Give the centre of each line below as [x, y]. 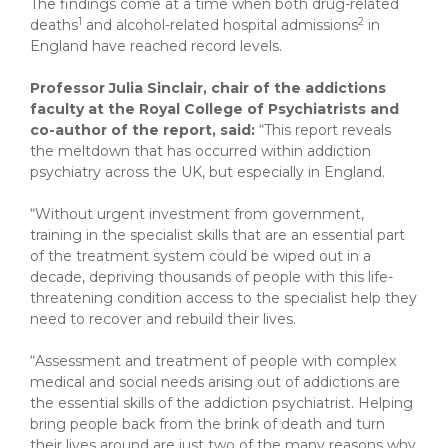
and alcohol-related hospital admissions [220, 25]
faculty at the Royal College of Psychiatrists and [214, 109]
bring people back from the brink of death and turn [207, 424]
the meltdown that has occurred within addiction [200, 151]
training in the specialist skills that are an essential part [217, 235]
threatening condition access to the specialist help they [223, 298]
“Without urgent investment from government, [197, 214]
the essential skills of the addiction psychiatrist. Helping [221, 403]
